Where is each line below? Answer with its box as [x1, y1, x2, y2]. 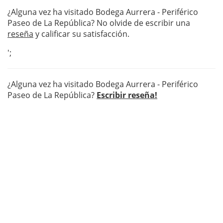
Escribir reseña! [97, 90, 157, 101]
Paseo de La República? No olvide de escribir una [7, 17, 190, 29]
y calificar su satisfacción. [33, 28, 129, 40]
